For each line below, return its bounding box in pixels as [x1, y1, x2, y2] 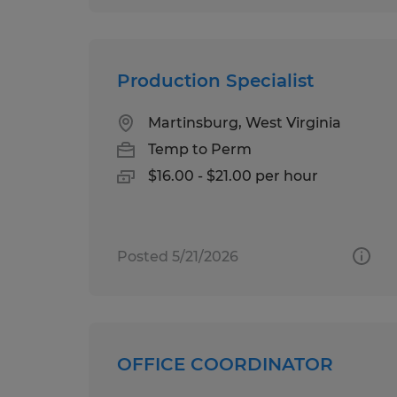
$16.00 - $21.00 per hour [148, 167, 318, 184]
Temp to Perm [148, 140, 252, 158]
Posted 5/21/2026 [117, 247, 238, 265]
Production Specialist [117, 69, 314, 91]
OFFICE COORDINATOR [117, 353, 333, 375]
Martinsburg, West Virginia [148, 113, 341, 131]
